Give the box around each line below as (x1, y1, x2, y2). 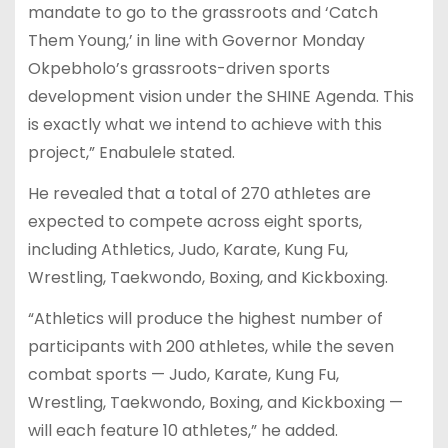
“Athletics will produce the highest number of (27, 306, 383, 330)
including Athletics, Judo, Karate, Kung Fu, (27, 238, 348, 262)
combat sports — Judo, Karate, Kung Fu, (27, 362, 339, 386)
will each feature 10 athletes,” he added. (27, 418, 338, 442)
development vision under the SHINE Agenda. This (27, 85, 414, 109)
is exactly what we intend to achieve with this (27, 113, 382, 137)
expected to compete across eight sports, (27, 210, 362, 234)
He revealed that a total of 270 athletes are (27, 182, 371, 206)
